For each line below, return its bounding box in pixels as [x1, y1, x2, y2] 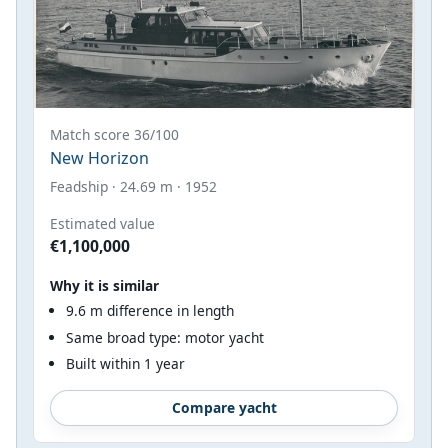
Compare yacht [171, 397, 277, 417]
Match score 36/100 [50, 124, 179, 144]
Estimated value [50, 213, 155, 233]
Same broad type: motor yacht [66, 327, 264, 347]
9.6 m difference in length [66, 300, 234, 320]
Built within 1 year [66, 354, 185, 374]
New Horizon [50, 146, 149, 169]
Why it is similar [50, 275, 159, 295]
